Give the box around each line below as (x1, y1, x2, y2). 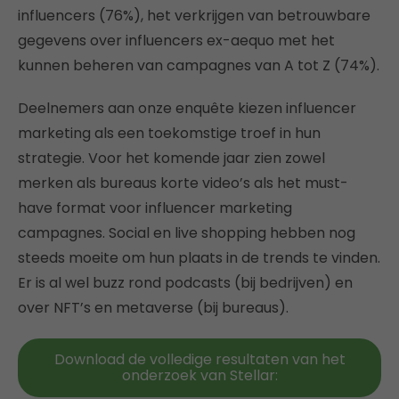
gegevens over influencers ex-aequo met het (18, 30, 335, 51)
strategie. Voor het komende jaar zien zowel (18, 148, 325, 168)
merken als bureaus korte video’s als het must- (18, 173, 348, 193)
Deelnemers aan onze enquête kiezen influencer (18, 98, 356, 118)
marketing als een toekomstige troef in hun (18, 123, 321, 143)
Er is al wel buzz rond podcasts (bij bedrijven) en (18, 273, 353, 293)
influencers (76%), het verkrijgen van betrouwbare (18, 5, 370, 26)
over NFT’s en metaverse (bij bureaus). (18, 297, 289, 318)
